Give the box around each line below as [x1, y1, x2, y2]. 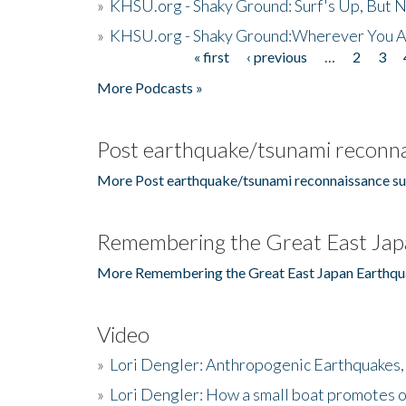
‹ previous [246, 47, 307, 65]
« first [193, 47, 229, 65]
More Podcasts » [97, 78, 203, 96]
